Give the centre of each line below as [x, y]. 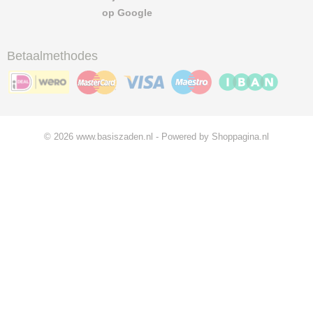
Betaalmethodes [52, 56]
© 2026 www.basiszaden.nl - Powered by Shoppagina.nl [156, 137]
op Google [80, 13]
